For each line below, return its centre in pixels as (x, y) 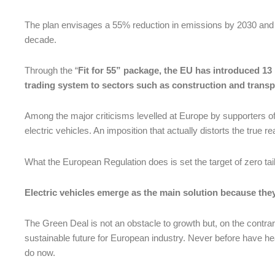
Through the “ (51, 71)
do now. (40, 253)
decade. (41, 39)
